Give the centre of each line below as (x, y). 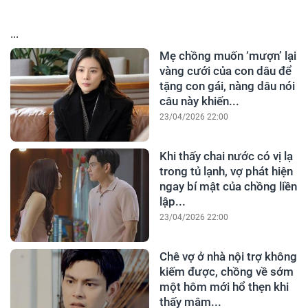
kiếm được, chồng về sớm (226, 271)
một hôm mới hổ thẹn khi (224, 286)
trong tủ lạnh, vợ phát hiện (226, 171)
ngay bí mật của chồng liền (228, 186)
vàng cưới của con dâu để (225, 70)
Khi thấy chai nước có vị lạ (226, 156)
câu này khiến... (199, 101)
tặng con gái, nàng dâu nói (227, 86)
